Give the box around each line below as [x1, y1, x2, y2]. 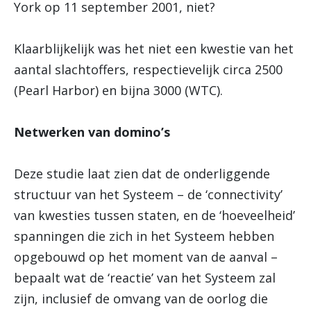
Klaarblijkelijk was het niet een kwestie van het [14, 40, 294, 57]
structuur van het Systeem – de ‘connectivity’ [14, 186, 283, 203]
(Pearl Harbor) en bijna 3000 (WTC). [14, 82, 223, 99]
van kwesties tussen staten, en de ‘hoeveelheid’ [14, 207, 295, 224]
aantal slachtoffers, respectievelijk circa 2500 [14, 61, 283, 78]
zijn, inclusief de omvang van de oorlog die [14, 290, 268, 307]
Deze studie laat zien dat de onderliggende [14, 165, 270, 182]
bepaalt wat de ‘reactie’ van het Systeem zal [14, 269, 276, 286]
